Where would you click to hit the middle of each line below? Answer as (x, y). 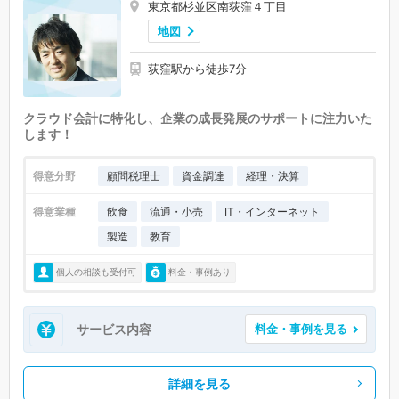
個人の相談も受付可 (96, 272)
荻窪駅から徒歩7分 (197, 68)
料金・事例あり (199, 272)
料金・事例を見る (301, 329)
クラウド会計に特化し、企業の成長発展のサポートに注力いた (198, 118)
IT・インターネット (272, 211)
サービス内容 (114, 329)
